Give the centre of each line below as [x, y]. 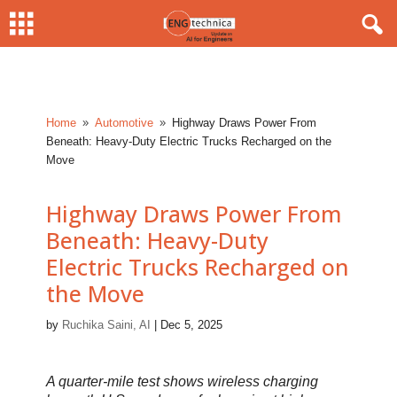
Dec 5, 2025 [192, 325]
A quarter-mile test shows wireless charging [183, 381]
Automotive [125, 123]
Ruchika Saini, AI [107, 325]
